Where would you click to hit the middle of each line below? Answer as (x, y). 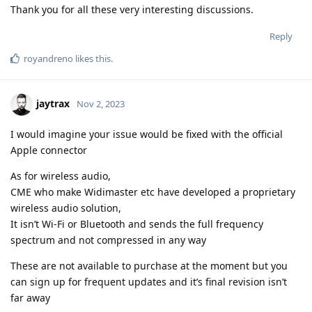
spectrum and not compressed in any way (108, 240)
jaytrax (53, 103)
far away (30, 298)
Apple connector (49, 150)
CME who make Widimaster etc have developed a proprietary (153, 192)
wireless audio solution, (66, 208)
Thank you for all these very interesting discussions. (132, 10)
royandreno (48, 59)
